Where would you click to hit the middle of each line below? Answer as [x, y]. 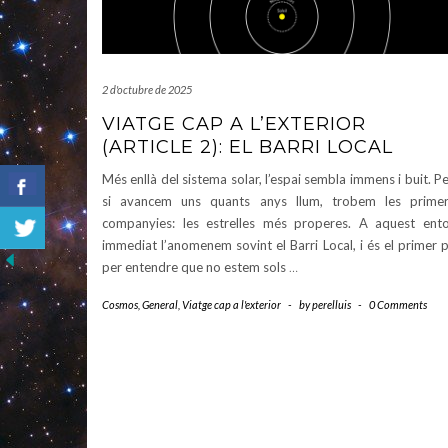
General [160, 305]
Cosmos [120, 305]
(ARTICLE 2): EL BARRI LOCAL [247, 147]
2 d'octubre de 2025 [147, 90]
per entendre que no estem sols [195, 267]
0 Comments [398, 305]
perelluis [331, 305]
